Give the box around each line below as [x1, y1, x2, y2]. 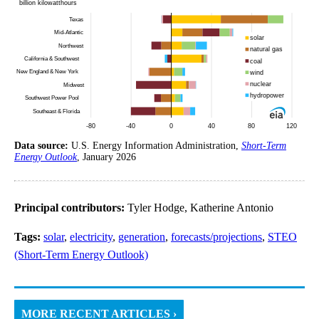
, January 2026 [77, 151, 136, 162]
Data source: [14, 140, 71, 151]
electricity [70, 230, 113, 243]
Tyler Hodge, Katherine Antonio [127, 201, 273, 214]
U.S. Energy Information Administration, [71, 140, 241, 151]
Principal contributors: [14, 201, 127, 214]
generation [118, 230, 165, 243]
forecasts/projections [171, 230, 262, 243]
